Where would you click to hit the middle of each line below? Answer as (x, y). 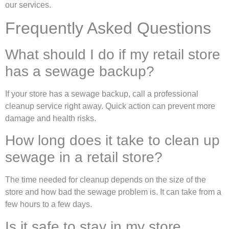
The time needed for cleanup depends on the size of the (106, 180)
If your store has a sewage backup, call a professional (102, 94)
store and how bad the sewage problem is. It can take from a (113, 192)
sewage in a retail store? (84, 157)
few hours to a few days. (49, 204)
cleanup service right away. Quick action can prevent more (110, 106)
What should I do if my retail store (113, 55)
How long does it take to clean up (112, 141)
